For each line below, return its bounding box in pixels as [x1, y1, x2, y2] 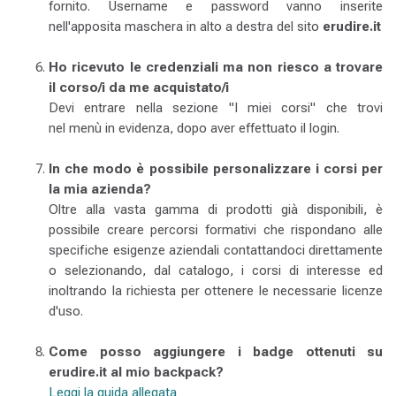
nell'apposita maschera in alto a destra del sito [49, 19, 323, 34]
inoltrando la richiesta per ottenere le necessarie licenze [49, 283, 383, 299]
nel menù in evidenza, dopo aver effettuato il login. [49, 120, 339, 136]
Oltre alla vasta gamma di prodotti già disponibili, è [49, 202, 383, 217]
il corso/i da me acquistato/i [49, 80, 229, 95]
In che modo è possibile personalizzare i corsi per [49, 161, 383, 177]
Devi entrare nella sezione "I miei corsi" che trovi [49, 100, 383, 116]
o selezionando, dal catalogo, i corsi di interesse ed [49, 263, 383, 278]
